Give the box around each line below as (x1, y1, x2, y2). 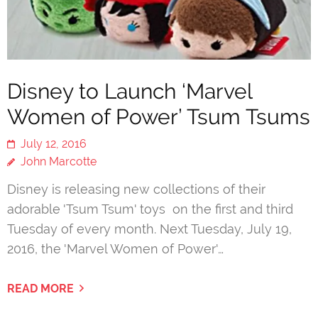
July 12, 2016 (21, 137, 87, 150)
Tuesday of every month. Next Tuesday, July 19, (7, 221, 292, 236)
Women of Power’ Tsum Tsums (7, 104, 310, 129)
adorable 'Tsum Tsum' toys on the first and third (7, 202, 293, 216)
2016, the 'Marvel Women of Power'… (7, 241, 224, 256)
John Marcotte (21, 155, 97, 168)
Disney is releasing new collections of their (7, 182, 265, 197)
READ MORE (7, 282, 74, 295)
